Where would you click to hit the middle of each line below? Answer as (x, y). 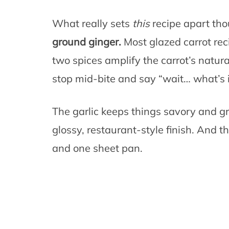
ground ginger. (87, 42)
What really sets (92, 24)
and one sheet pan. (97, 148)
